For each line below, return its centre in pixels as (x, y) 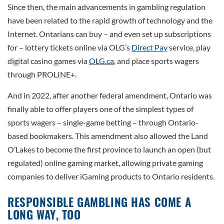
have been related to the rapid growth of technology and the (110, 20)
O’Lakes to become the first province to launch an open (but (109, 149)
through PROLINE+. (42, 74)
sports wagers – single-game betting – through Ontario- (103, 122)
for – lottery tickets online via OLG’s (69, 47)
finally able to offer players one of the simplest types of (100, 109)
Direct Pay (149, 47)
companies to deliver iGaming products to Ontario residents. (111, 176)
